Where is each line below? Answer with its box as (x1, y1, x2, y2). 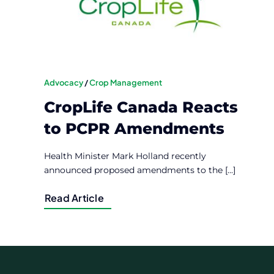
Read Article (44, 191, 104, 205)
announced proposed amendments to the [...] (43, 165, 235, 176)
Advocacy (43, 78, 83, 88)
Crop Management (89, 78, 162, 88)
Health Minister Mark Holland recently (43, 150, 206, 162)
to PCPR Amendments (43, 119, 224, 138)
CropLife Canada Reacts (43, 98, 238, 117)
